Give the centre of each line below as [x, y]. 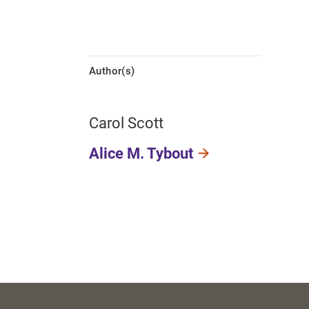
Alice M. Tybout [141, 154]
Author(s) [112, 71]
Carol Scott [126, 123]
